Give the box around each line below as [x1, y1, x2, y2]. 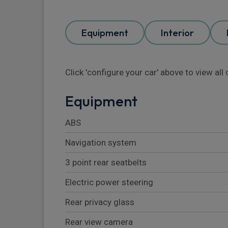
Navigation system [65, 137, 136, 148]
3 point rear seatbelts [65, 157, 147, 168]
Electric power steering [65, 177, 153, 188]
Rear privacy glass [65, 197, 134, 208]
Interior [161, 26, 194, 39]
